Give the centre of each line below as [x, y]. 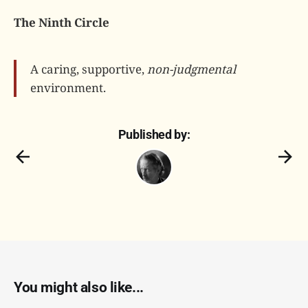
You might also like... [79, 287]
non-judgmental [191, 69]
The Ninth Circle [62, 22]
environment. [68, 87]
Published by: [154, 134]
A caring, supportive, [89, 69]
